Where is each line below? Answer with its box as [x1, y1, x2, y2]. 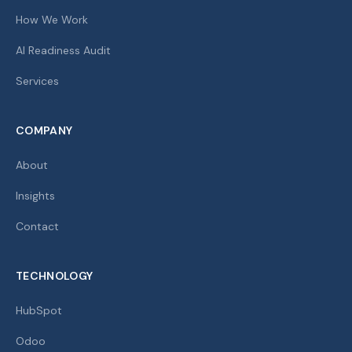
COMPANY [16, 123, 73, 137]
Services [16, 74, 59, 88]
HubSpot [16, 303, 62, 317]
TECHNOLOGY [16, 269, 93, 283]
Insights [16, 189, 55, 203]
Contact [16, 219, 59, 233]
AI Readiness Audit [16, 43, 111, 57]
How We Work [16, 13, 88, 27]
